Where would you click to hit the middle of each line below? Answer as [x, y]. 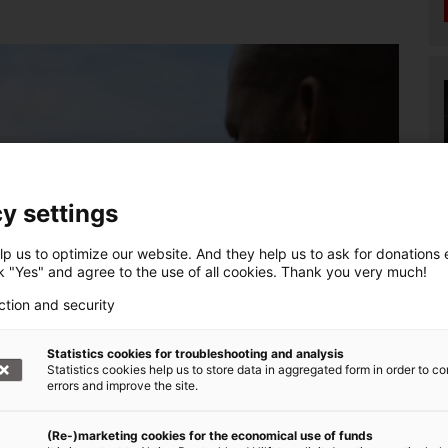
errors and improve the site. [122, 385]
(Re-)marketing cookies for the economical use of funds [210, 435]
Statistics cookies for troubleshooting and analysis [195, 353]
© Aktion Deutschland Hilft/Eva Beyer [284, 390]
